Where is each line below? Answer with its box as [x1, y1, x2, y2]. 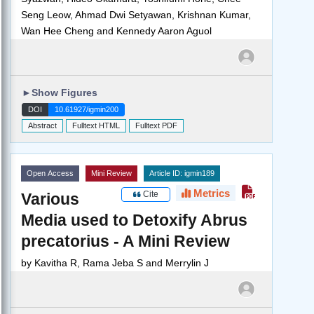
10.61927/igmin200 [55, 105, 118, 114]
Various [21, 190, 79, 209]
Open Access [27, 169, 74, 178]
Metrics [190, 187, 230, 200]
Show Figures [32, 87, 97, 99]
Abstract [28, 121, 57, 130]
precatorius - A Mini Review [21, 232, 230, 251]
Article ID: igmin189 [149, 169, 214, 178]
